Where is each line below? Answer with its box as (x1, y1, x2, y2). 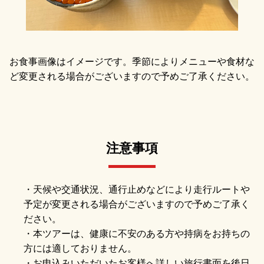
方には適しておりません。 (24, 243, 137, 253)
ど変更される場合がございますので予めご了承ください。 (9, 71, 255, 81)
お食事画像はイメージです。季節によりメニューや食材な (9, 56, 255, 67)
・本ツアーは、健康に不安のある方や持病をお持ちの (24, 228, 250, 239)
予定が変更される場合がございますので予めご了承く (24, 199, 250, 209)
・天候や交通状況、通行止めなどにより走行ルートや (24, 184, 250, 194)
